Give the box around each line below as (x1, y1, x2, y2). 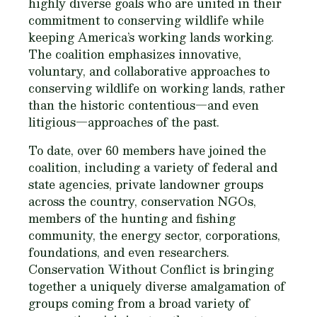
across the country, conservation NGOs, (28, 192, 256, 212)
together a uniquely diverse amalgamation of (28, 277, 285, 296)
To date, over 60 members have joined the (28, 141, 266, 161)
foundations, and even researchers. (28, 243, 229, 263)
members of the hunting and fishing (28, 209, 236, 229)
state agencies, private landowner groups (28, 175, 263, 195)
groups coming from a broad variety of (28, 294, 250, 313)
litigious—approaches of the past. (28, 113, 219, 132)
